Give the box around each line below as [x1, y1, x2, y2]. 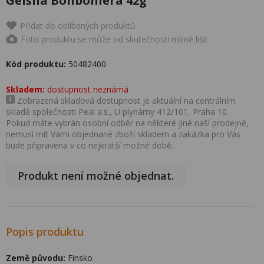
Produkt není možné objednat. [18, 169, 174, 183]
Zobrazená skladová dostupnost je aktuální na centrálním [15, 95, 236, 106]
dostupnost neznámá [45, 84, 128, 95]
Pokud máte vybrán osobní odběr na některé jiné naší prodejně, [6, 117, 249, 128]
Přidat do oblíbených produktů [20, 20, 136, 31]
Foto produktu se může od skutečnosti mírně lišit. [21, 33, 210, 45]
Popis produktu [6, 225, 84, 239]
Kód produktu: [6, 58, 66, 70]
